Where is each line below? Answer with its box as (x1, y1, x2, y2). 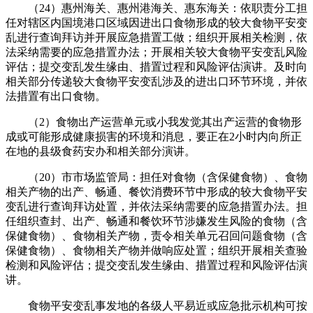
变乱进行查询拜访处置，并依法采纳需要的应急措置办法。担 (6, 200, 307, 212)
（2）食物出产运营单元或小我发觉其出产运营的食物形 (6, 115, 302, 128)
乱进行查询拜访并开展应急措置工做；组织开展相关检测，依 (6, 31, 307, 43)
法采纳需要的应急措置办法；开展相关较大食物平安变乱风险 (6, 45, 307, 58)
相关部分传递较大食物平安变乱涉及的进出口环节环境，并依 (6, 75, 307, 87)
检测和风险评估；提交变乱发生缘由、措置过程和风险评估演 (6, 259, 307, 271)
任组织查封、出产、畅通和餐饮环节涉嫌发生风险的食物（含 (6, 214, 307, 227)
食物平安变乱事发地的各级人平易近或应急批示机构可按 (6, 299, 307, 312)
